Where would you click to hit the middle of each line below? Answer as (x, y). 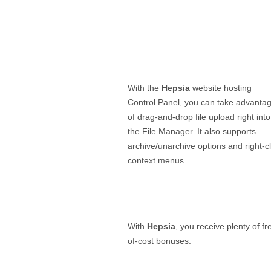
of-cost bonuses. (159, 241)
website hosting (221, 88)
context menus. (157, 161)
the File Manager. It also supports (192, 132)
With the (145, 88)
